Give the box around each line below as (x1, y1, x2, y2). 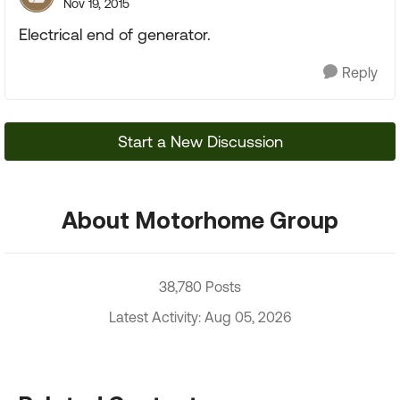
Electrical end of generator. (19, 25, 211, 45)
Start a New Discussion (117, 132, 283, 152)
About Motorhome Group (62, 206, 338, 234)
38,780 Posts (159, 279, 241, 296)
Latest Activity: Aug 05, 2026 (109, 309, 291, 326)
